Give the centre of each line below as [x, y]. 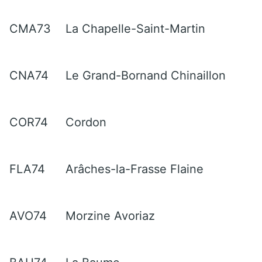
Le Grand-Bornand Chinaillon [146, 75]
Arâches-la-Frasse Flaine [135, 169]
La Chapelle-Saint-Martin [135, 28]
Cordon [86, 122]
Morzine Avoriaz [110, 216]
